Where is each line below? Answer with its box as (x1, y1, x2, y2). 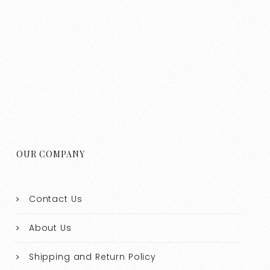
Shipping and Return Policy (28, 251, 156, 263)
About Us (28, 222, 72, 234)
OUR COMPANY (16, 148, 86, 160)
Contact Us (28, 193, 83, 206)
